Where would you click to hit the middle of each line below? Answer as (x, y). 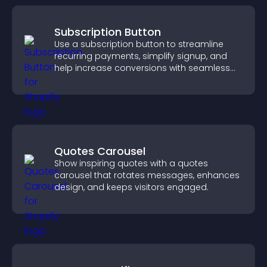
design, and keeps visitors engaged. (131, 187)
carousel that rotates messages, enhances (147, 175)
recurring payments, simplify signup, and (141, 56)
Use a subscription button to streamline (139, 44)
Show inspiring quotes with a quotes (131, 163)
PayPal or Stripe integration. (112, 80)
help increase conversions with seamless (142, 68)
